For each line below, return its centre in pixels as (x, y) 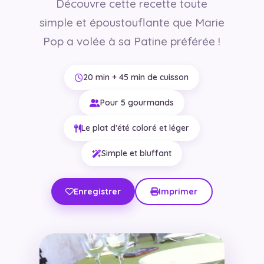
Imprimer (178, 192)
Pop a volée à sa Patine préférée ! (132, 42)
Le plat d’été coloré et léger (136, 128)
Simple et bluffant (137, 154)
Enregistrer (97, 192)
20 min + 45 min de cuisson (136, 77)
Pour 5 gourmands (137, 103)
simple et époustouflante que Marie (132, 23)
